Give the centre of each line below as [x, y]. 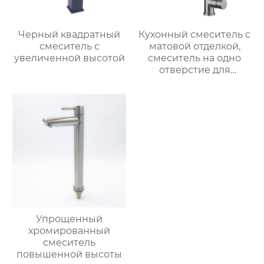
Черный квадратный [70, 35]
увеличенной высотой [69, 58]
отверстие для [194, 70]
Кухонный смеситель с [195, 35]
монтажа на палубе [194, 82]
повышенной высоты [70, 254]
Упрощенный [70, 219]
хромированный [70, 230]
